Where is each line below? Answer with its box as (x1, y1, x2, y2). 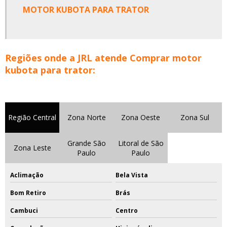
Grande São (67, 138, 106, 148)
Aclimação (10, 170, 44, 179)
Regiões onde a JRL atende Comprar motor (5, 51, 202, 64)
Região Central (8, 112, 56, 123)
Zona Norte (67, 112, 106, 123)
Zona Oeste (121, 112, 160, 123)
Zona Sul (180, 112, 209, 123)
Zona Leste (13, 143, 51, 153)
